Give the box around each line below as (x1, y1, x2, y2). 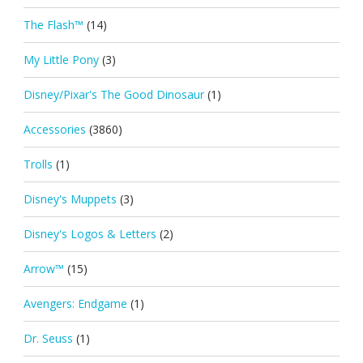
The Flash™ (23, 16, 83, 32)
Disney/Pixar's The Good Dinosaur (23, 86, 204, 102)
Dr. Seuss (23, 330, 73, 346)
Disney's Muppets (23, 190, 117, 207)
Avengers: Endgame (23, 295, 127, 311)
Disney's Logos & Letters (23, 225, 156, 241)
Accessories (23, 121, 86, 137)
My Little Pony (23, 51, 99, 67)
